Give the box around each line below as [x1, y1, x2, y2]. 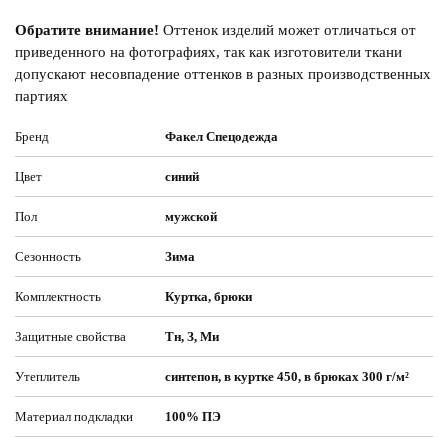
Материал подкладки [15, 409, 133, 424]
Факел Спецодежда [165, 129, 279, 144]
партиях [15, 88, 68, 104]
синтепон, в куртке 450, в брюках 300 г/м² [165, 369, 410, 384]
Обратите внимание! [15, 22, 159, 38]
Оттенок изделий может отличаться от [159, 22, 416, 38]
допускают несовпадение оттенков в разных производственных [15, 66, 431, 82]
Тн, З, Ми [165, 329, 220, 344]
